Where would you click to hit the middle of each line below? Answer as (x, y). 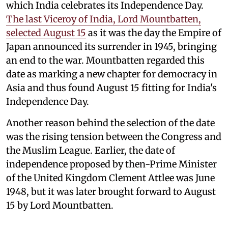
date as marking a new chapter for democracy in (112, 74)
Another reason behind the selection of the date (110, 123)
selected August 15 (46, 33)
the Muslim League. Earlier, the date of (91, 150)
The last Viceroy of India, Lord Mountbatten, (104, 19)
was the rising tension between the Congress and (114, 136)
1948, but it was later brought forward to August (111, 191)
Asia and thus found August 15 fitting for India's (111, 88)
